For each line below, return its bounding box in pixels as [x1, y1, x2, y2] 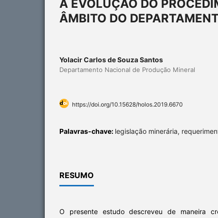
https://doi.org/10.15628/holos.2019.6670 [72, 100, 183, 108]
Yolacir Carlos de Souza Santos [59, 55, 163, 64]
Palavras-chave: [59, 127, 115, 135]
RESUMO [59, 170, 94, 180]
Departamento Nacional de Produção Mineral [59, 65, 195, 73]
